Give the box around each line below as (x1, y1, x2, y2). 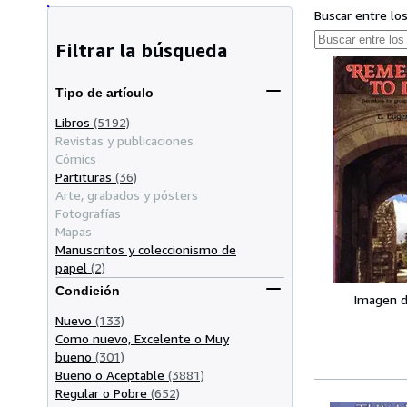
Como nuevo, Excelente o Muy (55, 330, 229, 346)
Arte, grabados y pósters (55, 186, 198, 203)
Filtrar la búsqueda (55, 39, 228, 63)
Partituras (55, 168, 112, 184)
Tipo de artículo (55, 85, 154, 101)
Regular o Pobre (55, 384, 147, 401)
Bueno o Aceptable (55, 366, 164, 382)
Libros (55, 114, 90, 130)
